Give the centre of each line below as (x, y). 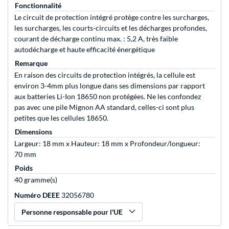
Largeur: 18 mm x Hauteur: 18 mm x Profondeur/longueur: (107, 144)
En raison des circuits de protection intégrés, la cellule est (105, 75)
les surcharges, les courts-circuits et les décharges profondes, (111, 28)
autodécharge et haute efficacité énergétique (85, 50)
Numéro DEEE (37, 195)
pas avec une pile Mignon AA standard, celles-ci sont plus (104, 107)
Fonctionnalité (38, 6)
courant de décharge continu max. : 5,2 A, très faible (96, 39)
